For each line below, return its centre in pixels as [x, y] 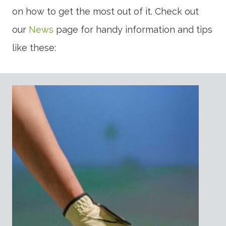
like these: [34, 48]
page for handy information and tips [133, 30]
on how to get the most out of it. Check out [105, 12]
